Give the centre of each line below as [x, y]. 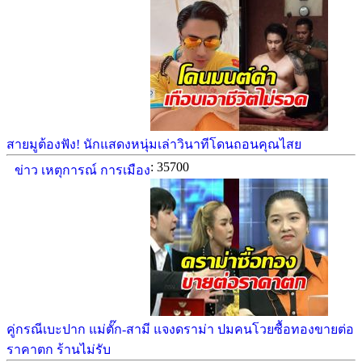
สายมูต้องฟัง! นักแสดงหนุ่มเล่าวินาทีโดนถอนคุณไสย [154, 144]
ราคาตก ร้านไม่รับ [59, 349]
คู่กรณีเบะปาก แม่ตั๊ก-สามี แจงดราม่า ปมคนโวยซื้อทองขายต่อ [180, 329]
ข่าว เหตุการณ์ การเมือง [82, 170]
